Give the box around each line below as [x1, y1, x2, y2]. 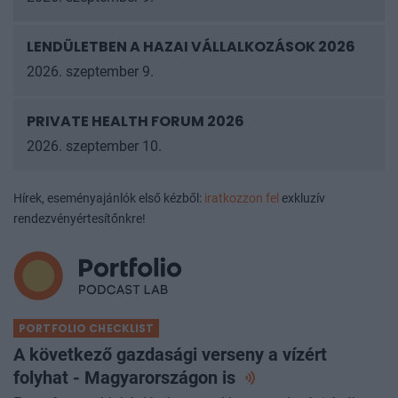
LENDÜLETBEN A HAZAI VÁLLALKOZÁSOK [27, 36, 315, 57]
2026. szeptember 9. [27, 79, 154, 97]
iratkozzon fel [204, 207, 279, 223]
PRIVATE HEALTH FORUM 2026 [27, 127, 244, 148]
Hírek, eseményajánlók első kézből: [13, 207, 204, 223]
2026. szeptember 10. [27, 154, 162, 171]
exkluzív [279, 207, 325, 223]
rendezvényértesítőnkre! [13, 227, 146, 243]
